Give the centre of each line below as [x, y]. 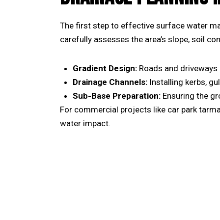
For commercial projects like [114, 109]
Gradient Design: [105, 68]
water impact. [85, 123]
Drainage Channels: [110, 82]
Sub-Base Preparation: [116, 96]
